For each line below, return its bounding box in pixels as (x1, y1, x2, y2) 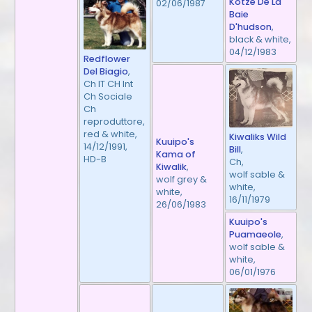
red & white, (84, 128, 138, 141)
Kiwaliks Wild (229, 130, 287, 143)
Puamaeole (229, 228, 282, 240)
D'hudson (229, 20, 272, 33)
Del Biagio (84, 65, 129, 78)
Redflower (84, 53, 131, 65)
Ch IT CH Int (84, 78, 134, 91)
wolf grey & (156, 173, 208, 185)
